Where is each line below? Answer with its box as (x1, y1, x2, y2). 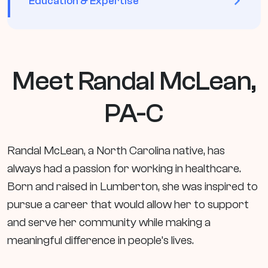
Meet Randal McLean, (12, 65, 256, 96)
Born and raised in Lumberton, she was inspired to (7, 179, 258, 193)
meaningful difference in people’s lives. (7, 233, 194, 247)
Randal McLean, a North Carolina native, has (7, 143, 225, 157)
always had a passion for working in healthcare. (7, 161, 241, 175)
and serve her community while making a (7, 215, 211, 229)
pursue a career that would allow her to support (7, 197, 249, 211)
